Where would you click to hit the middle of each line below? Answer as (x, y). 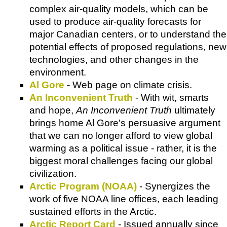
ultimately (194, 110)
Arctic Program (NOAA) (83, 186)
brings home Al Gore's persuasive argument (125, 123)
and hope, (53, 110)
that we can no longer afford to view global (121, 135)
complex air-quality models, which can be (119, 9)
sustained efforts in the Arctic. (93, 211)
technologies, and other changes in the (114, 59)
